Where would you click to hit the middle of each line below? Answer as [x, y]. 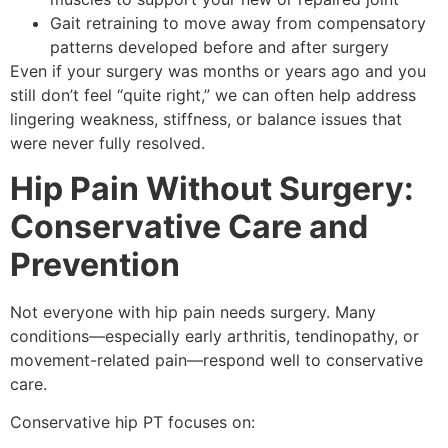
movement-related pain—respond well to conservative [216, 359]
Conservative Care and [189, 226]
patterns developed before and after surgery [219, 47]
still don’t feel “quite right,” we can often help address [213, 95]
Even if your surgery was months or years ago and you [218, 71]
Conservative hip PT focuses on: [132, 422]
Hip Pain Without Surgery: [212, 188]
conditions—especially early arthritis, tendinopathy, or [214, 335]
